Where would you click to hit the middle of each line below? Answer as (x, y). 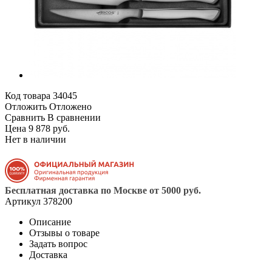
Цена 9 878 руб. (37, 128)
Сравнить (25, 117)
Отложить (26, 106)
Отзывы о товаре (64, 233)
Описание (50, 222)
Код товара (28, 95)
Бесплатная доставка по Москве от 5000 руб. (103, 190)
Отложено (70, 106)
